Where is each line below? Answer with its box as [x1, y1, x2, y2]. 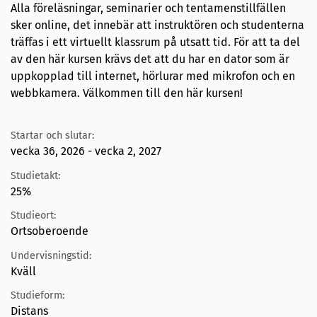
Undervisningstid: [11, 249, 91, 262]
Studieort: [11, 209, 56, 222]
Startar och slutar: [11, 129, 94, 142]
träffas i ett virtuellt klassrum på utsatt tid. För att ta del [11, 35, 300, 49]
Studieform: [11, 289, 64, 302]
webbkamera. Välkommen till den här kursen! [11, 86, 243, 100]
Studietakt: [11, 169, 60, 182]
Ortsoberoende [11, 224, 88, 238]
